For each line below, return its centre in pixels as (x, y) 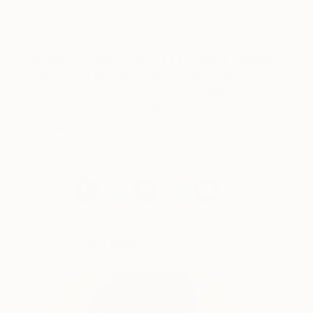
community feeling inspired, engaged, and (138, 126)
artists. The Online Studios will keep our (132, 109)
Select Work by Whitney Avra (150, 243)
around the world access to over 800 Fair (137, 93)
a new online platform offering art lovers (133, 76)
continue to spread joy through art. (119, 143)
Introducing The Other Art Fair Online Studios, (150, 59)
